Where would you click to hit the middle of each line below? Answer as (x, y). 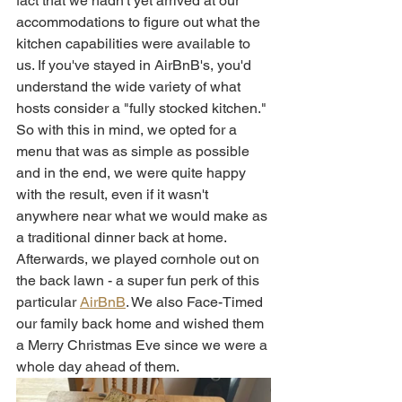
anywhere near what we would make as (144, 216)
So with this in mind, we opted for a (128, 130)
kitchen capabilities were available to (135, 44)
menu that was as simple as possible (135, 152)
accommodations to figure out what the (140, 22)
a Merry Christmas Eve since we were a (144, 345)
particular (48, 302)
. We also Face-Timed (196, 302)
